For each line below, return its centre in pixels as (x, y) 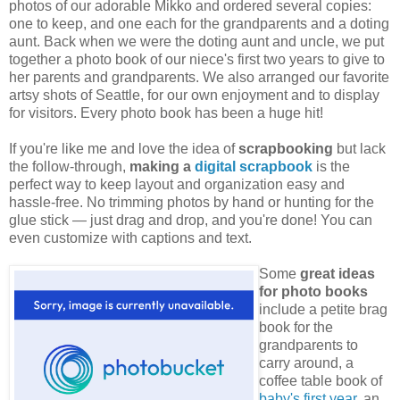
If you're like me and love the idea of (124, 149)
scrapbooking (286, 149)
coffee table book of (321, 381)
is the (331, 167)
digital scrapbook (254, 167)
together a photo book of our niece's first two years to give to (197, 60)
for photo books (313, 292)
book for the (296, 328)
